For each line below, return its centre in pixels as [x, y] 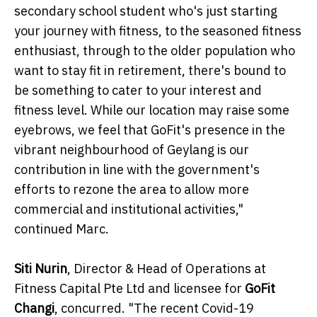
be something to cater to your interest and [138, 91]
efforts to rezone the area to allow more [132, 190]
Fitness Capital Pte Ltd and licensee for [129, 289]
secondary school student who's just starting [146, 11]
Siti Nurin [41, 269]
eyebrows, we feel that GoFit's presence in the [150, 130]
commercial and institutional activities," [129, 209]
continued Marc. [62, 229]
